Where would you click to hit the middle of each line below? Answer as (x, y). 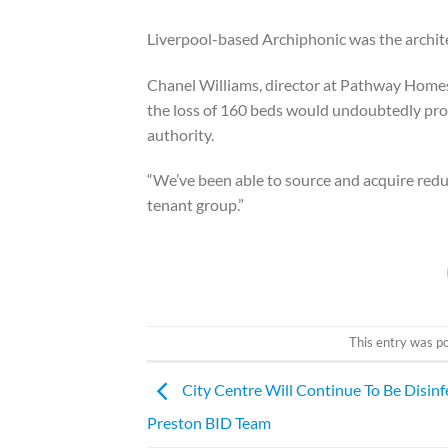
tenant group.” (195, 204)
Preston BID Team (209, 423)
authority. (180, 134)
